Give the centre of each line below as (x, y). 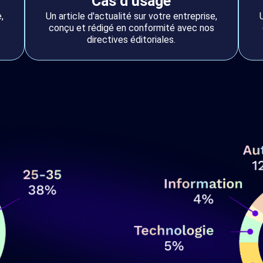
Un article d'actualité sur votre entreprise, (131, 16)
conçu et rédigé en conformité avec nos (131, 28)
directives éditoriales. (131, 40)
